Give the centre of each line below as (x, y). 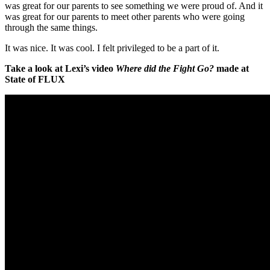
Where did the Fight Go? (165, 69)
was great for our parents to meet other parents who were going (125, 17)
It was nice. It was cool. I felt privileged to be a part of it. (112, 48)
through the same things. (51, 28)
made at (231, 69)
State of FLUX (35, 80)
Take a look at (35, 69)
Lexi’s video (90, 69)
